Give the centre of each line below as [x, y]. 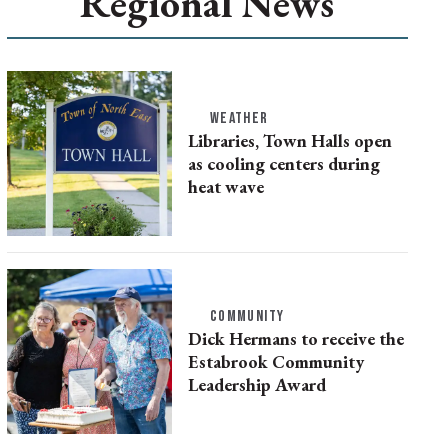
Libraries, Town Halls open [289, 141]
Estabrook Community [275, 362]
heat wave [225, 187]
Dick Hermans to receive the [295, 339]
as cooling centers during [283, 164]
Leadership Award [256, 385]
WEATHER [239, 119]
